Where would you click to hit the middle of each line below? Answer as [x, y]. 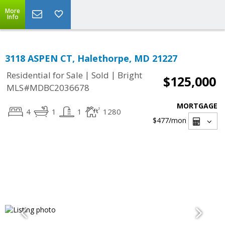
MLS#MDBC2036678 [48, 88]
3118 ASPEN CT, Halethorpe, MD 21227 [91, 58]
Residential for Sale [45, 75]
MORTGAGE [197, 106]
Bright [130, 75]
